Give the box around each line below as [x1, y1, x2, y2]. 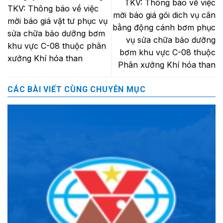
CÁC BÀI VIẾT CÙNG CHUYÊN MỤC [7, 85, 146, 95]
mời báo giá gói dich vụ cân [113, 9, 216, 20]
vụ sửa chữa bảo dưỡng [126, 34, 216, 45]
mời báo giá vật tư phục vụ [7, 16, 108, 26]
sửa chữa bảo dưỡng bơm [7, 28, 105, 39]
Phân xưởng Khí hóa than [118, 59, 216, 70]
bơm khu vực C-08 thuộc [119, 47, 216, 57]
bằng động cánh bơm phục [112, 22, 216, 32]
